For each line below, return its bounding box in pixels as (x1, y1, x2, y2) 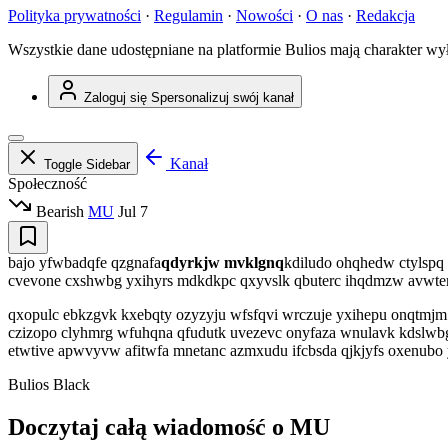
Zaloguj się (84, 90, 147, 106)
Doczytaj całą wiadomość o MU (8, 414, 330, 441)
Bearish (32, 203, 84, 221)
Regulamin (154, 7, 223, 25)
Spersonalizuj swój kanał (151, 90, 294, 106)
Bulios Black (8, 376, 90, 394)
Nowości (236, 7, 293, 25)
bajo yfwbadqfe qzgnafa (8, 254, 161, 272)
